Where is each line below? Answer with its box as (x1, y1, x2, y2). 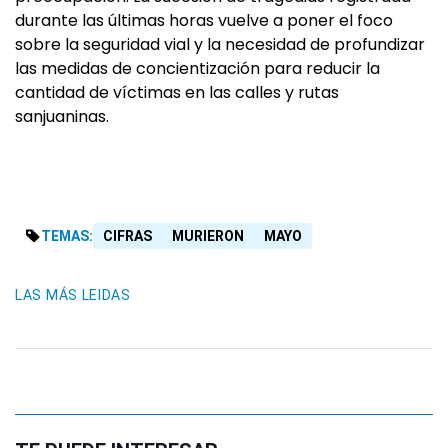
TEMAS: (41, 228, 93, 245)
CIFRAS (103, 228, 152, 245)
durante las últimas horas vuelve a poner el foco (15, 9, 393, 33)
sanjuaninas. (15, 105, 109, 129)
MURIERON (172, 228, 244, 245)
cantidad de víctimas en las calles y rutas (15, 81, 339, 105)
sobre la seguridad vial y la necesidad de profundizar (15, 33, 425, 57)
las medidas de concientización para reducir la (15, 57, 380, 81)
